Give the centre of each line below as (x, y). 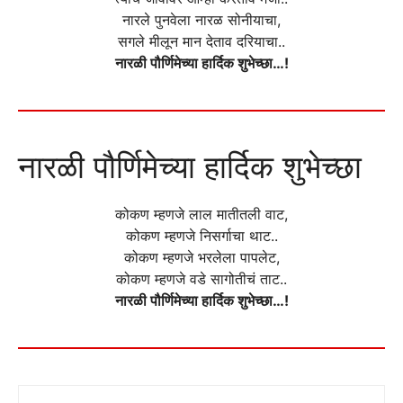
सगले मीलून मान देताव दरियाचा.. (201, 42)
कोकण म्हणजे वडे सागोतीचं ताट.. (201, 279)
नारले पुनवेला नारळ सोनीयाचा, (201, 20)
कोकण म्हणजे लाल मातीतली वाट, (201, 215)
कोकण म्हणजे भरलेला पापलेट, (201, 258)
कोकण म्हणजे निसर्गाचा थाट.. (201, 236)
